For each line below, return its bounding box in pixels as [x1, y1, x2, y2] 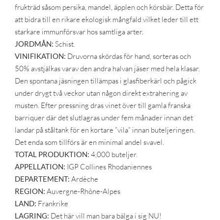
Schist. [53, 39, 75, 49]
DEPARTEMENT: [14, 174, 71, 183]
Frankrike [36, 198, 68, 208]
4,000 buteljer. [90, 149, 137, 159]
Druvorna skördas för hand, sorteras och [67, 51, 191, 61]
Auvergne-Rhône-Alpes [46, 186, 120, 196]
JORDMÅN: [14, 39, 54, 48]
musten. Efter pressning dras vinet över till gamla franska [14, 100, 191, 110]
